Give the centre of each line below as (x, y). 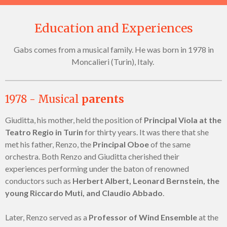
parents (103, 100)
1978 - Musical (43, 100)
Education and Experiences (113, 28)
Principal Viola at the (182, 120)
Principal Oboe (121, 144)
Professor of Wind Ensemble (143, 217)
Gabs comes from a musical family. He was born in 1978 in (113, 50)
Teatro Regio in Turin (44, 132)
